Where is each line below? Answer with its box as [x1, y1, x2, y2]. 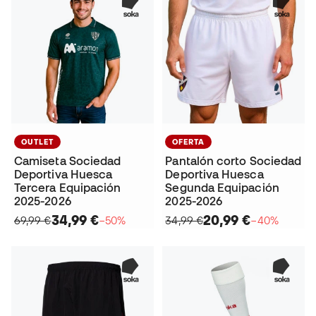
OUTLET [21, 137, 54, 146]
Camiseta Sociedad [14, 154, 121, 167]
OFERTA [172, 137, 205, 146]
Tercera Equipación [14, 181, 121, 194]
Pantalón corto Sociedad [165, 154, 302, 167]
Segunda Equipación [165, 181, 279, 194]
